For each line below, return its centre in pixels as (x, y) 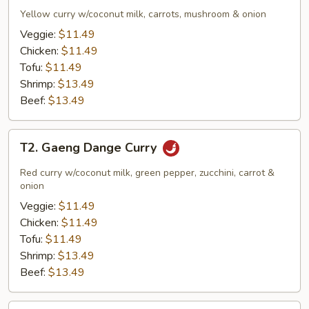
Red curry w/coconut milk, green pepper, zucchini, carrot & (147, 173)
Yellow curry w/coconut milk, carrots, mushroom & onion (143, 14)
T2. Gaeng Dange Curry (90, 148)
